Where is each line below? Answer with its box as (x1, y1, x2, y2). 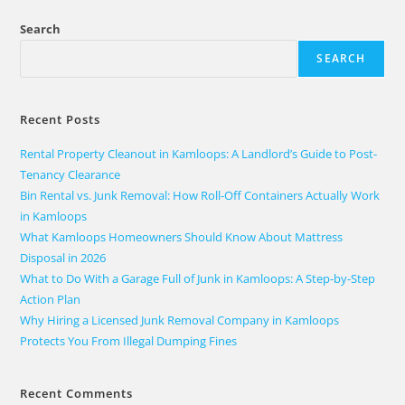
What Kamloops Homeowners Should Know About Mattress (20, 229, 344, 246)
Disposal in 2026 (20, 250, 107, 267)
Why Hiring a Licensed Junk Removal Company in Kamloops (20, 312, 340, 329)
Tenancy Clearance (20, 166, 121, 184)
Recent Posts (20, 111, 101, 128)
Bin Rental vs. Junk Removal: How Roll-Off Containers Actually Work (20, 187, 381, 204)
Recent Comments (20, 385, 134, 402)
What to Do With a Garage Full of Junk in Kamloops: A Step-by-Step (20, 270, 376, 287)
